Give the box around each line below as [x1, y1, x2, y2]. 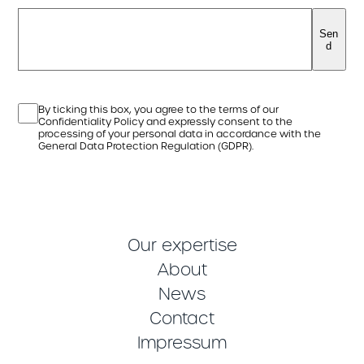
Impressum [137, 332, 227, 353]
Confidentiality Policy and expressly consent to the [38, 115, 293, 128]
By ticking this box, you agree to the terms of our [38, 103, 279, 115]
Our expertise [127, 235, 237, 256]
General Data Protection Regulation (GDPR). [38, 140, 254, 152]
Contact [149, 308, 214, 329]
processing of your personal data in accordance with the [38, 128, 322, 140]
